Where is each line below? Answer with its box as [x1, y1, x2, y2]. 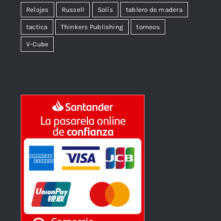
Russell [61, 5, 85, 13]
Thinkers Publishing [60, 23, 124, 31]
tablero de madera [125, 5, 183, 13]
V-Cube [26, 40, 49, 48]
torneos [136, 23, 160, 31]
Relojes [26, 5, 49, 13]
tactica [26, 23, 48, 31]
